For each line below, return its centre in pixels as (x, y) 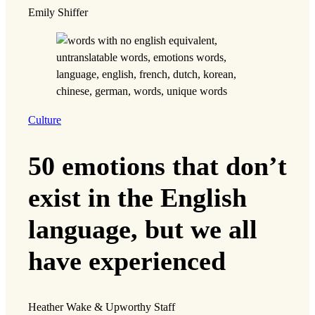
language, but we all (143, 229)
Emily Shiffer (58, 13)
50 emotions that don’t (157, 166)
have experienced (127, 261)
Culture (45, 120)
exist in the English (137, 197)
